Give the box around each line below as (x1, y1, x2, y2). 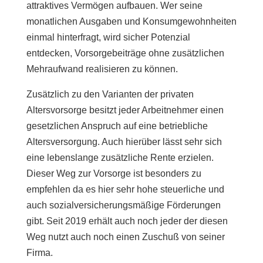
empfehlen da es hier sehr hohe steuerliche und (26, 184, 224, 194)
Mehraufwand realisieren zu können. (26, 63, 178, 74)
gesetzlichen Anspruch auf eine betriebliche (26, 120, 208, 131)
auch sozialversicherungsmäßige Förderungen (26, 200, 221, 210)
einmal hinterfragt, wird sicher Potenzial (26, 32, 190, 42)
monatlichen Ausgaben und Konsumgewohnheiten (26, 16, 237, 26)
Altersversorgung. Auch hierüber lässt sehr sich (26, 136, 222, 147)
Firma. (26, 247, 53, 258)
